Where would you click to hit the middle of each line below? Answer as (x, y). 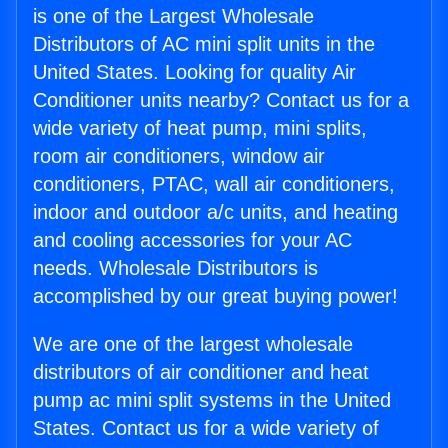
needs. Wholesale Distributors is (175, 268)
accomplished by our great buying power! (215, 296)
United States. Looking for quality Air (194, 72)
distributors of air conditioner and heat (201, 372)
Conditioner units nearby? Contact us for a (221, 100)
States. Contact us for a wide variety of (206, 428)
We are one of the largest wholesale (193, 344)
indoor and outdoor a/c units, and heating (215, 212)
